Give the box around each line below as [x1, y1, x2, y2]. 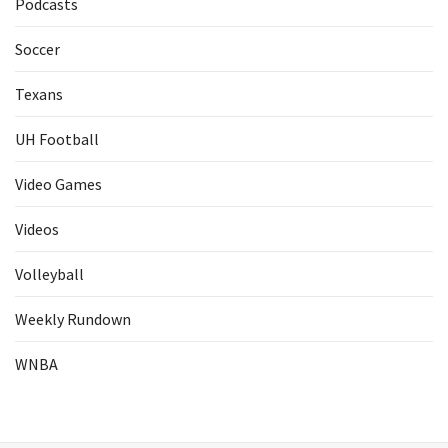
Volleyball [15, 264, 84, 284]
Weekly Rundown [15, 309, 131, 329]
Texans [15, 84, 63, 104]
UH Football [15, 129, 99, 149]
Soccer [15, 39, 60, 59]
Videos [15, 219, 59, 239]
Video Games [15, 174, 102, 194]
